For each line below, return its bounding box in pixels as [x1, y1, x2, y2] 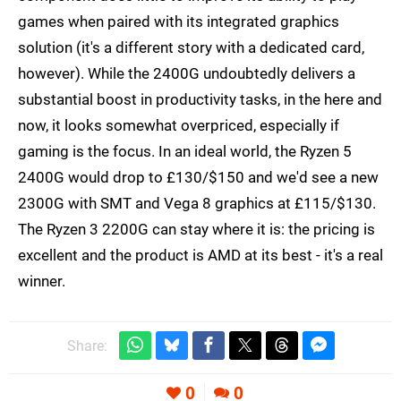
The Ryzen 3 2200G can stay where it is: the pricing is [18, 219, 375, 238]
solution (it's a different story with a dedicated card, [18, 38, 364, 56]
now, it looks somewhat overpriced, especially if [18, 115, 339, 134]
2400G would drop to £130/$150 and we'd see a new [18, 167, 379, 186]
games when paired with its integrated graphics [18, 12, 339, 30]
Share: [66, 337, 107, 354]
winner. [18, 271, 65, 290]
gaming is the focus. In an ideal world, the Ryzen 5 [18, 141, 352, 160]
